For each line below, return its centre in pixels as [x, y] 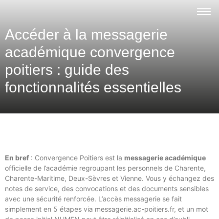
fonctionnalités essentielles [93, 87]
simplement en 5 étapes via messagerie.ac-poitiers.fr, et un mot [107, 209]
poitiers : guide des [67, 70]
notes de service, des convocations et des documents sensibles [107, 188]
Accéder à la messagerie [86, 34]
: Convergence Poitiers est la [77, 158]
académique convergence [90, 52]
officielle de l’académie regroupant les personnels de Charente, [105, 168]
